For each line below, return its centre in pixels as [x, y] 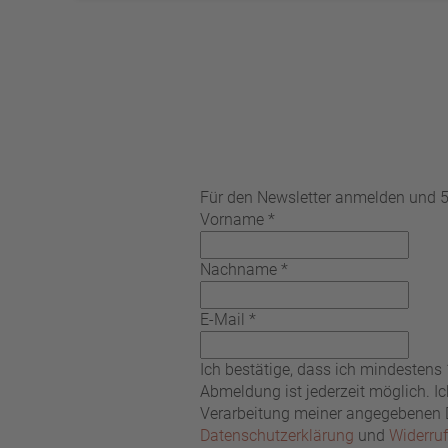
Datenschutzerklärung [277, 435]
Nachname [238, 269]
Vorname [232, 219]
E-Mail [222, 319]
